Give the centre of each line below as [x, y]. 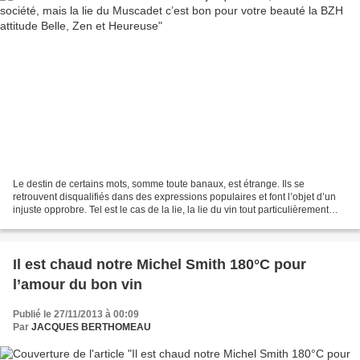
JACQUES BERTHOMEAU [91, 327]
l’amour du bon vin [78, 284]
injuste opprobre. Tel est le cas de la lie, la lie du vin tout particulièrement [171, 209]
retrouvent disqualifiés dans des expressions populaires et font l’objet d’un [174, 196]
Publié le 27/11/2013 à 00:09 [76, 314]
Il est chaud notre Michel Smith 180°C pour [160, 264]
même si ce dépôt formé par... [77, 222]
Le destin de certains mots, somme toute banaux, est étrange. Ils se [159, 184]
